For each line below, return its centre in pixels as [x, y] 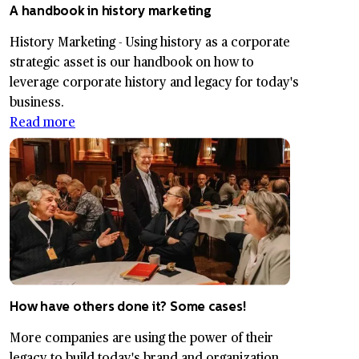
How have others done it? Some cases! [128, 307]
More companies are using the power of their [141, 337]
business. [38, 102]
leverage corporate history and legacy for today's [154, 82]
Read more [42, 122]
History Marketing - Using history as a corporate [150, 42]
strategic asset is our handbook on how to [132, 62]
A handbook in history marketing [111, 11]
